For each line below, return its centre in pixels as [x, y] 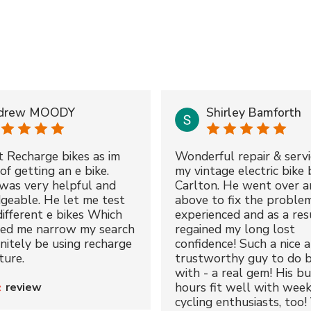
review [23, 287]
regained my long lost [235, 229]
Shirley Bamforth [253, 113]
